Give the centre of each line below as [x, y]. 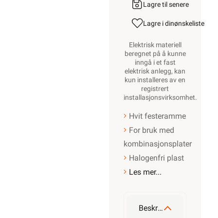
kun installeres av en [155, 80]
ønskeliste [189, 23]
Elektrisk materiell [155, 45]
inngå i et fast [155, 62]
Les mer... [145, 172]
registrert [155, 89]
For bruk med [152, 130]
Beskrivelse [148, 208]
